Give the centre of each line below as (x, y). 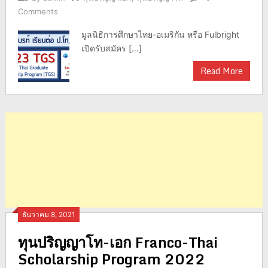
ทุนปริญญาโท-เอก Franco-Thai (118, 242)
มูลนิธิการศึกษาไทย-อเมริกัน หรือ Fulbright (161, 35)
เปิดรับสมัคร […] (112, 48)
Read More (222, 71)
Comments (38, 12)
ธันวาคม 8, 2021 (48, 215)
